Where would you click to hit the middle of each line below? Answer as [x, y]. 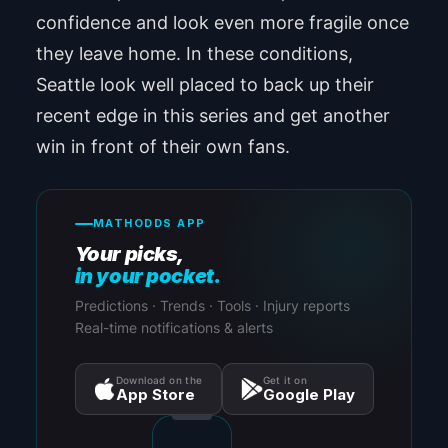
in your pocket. [147, 276]
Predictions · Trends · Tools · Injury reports [212, 306]
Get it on [285, 380]
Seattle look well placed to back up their [204, 85]
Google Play [308, 395]
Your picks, [129, 254]
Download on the [159, 380]
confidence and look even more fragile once [222, 23]
